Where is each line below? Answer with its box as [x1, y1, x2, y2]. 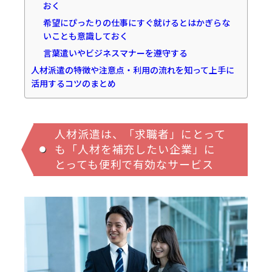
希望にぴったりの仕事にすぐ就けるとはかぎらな [42, 16, 230, 29]
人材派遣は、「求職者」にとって [55, 125, 226, 141]
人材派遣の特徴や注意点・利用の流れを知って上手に [31, 63, 234, 76]
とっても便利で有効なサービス [55, 155, 214, 172]
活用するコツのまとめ [31, 76, 116, 89]
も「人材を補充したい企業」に [55, 140, 216, 157]
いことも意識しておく [42, 29, 128, 42]
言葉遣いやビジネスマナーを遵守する [42, 46, 188, 59]
